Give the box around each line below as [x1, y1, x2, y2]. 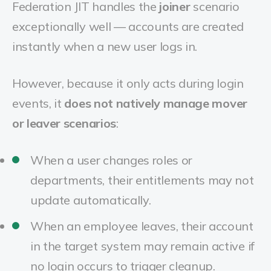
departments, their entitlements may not [30, 172, 254, 188]
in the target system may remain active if [30, 238, 255, 253]
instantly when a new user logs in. [12, 39, 198, 54]
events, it [12, 96, 65, 111]
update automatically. [30, 192, 151, 207]
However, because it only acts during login [12, 76, 244, 91]
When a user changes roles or [30, 152, 193, 168]
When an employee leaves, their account [30, 218, 253, 233]
